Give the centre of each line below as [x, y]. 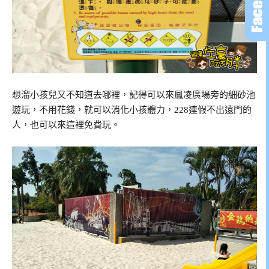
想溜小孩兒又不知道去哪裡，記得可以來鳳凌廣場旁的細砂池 [134, 95]
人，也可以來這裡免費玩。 [66, 125]
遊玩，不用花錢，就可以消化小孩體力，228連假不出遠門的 [132, 110]
